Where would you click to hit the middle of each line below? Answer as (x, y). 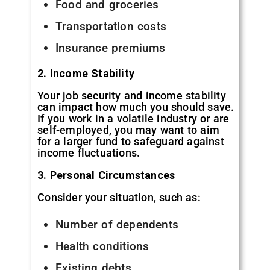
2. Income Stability (86, 74)
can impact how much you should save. (136, 107)
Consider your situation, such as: (119, 198)
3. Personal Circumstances (106, 175)
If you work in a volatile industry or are (133, 119)
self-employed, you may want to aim (129, 130)
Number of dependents (117, 225)
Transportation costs (111, 26)
